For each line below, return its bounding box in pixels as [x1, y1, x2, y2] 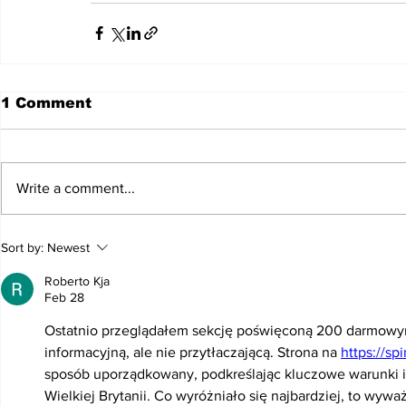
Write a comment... [16, 179, 135, 196]
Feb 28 [44, 289, 84, 304]
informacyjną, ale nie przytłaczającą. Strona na [44, 343, 341, 360]
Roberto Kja [44, 273, 110, 288]
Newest [47, 239, 90, 255]
